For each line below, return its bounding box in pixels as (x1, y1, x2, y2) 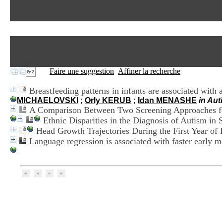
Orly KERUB (85, 96, 131, 105)
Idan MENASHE (138, 96, 197, 105)
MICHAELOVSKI (17, 96, 78, 105)
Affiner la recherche (118, 67, 180, 75)
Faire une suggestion (50, 67, 114, 75)
